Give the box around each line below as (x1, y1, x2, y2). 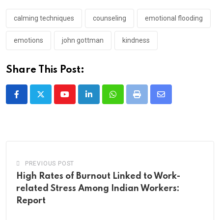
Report (16, 196, 46, 205)
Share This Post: (6, 65, 84, 75)
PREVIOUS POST (25, 160, 75, 167)
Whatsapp (112, 95, 147, 105)
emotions (14, 36, 43, 44)
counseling (93, 14, 126, 22)
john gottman (62, 36, 104, 44)
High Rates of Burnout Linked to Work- (16, 171, 180, 181)
